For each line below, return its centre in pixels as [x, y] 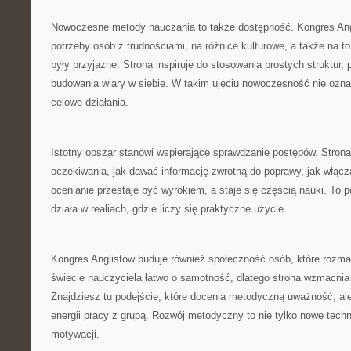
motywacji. [75, 334]
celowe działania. [90, 102]
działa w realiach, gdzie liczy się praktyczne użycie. [169, 209]
